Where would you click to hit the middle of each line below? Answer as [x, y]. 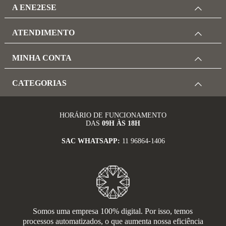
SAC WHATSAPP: [92, 141]
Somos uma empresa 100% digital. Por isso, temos [113, 211]
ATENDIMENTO [43, 33]
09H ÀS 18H [121, 124]
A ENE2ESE [34, 8]
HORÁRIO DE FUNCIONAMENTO [113, 116]
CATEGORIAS [39, 83]
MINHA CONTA [42, 58]
